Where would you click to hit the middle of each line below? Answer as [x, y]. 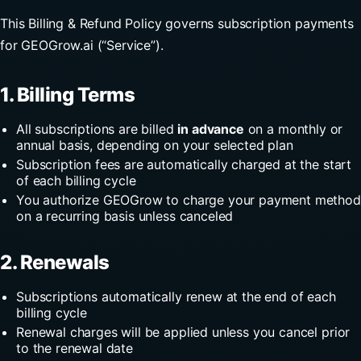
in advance [211, 129]
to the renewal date [75, 348]
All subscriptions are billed [97, 129]
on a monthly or [293, 129]
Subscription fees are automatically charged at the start [184, 164]
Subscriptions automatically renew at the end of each [176, 296]
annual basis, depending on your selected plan [155, 145]
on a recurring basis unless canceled [125, 216]
